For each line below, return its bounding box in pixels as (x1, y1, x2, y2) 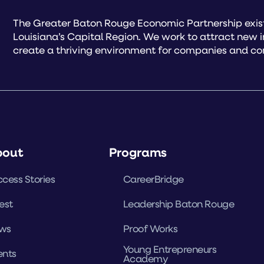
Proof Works (123, 222, 178, 235)
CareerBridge (123, 172, 184, 185)
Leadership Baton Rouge (123, 197, 235, 210)
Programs (108, 143, 167, 160)
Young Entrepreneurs (123, 242, 217, 255)
